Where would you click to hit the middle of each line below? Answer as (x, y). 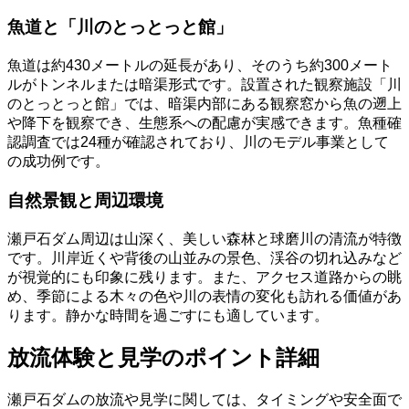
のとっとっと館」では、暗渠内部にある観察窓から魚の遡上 (204, 104)
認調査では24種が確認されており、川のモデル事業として (198, 142)
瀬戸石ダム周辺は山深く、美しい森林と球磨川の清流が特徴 (204, 238)
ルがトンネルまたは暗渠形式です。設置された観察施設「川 (204, 85)
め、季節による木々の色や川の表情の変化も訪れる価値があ (204, 296)
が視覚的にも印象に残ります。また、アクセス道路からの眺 (204, 277)
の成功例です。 (58, 162)
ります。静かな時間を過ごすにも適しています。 (168, 315)
